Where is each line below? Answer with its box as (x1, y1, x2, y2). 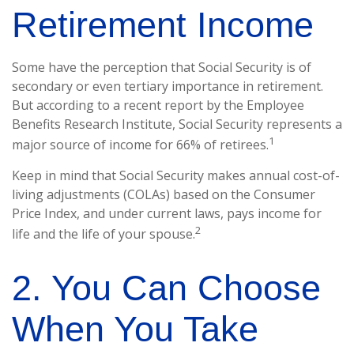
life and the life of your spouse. (12, 225, 195, 243)
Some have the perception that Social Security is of (12, 58, 311, 76)
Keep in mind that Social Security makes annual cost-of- (12, 167, 340, 185)
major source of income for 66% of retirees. (12, 136, 269, 154)
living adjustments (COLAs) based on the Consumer (12, 186, 315, 204)
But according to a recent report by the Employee (12, 96, 304, 114)
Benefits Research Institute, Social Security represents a (12, 115, 342, 133)
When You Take (12, 308, 258, 349)
